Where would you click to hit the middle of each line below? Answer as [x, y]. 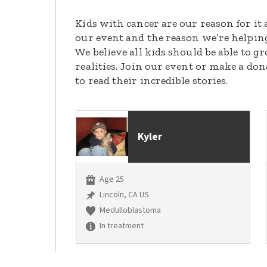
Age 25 [111, 180]
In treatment [121, 226]
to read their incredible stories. [152, 81]
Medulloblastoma [130, 211]
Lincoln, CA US [124, 195]
